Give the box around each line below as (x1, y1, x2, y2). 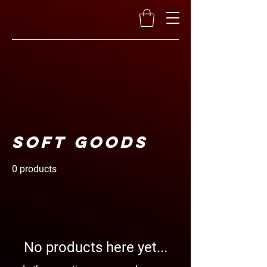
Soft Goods (12, 132, 148, 152)
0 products (12, 163, 57, 175)
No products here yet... (23, 239, 167, 256)
